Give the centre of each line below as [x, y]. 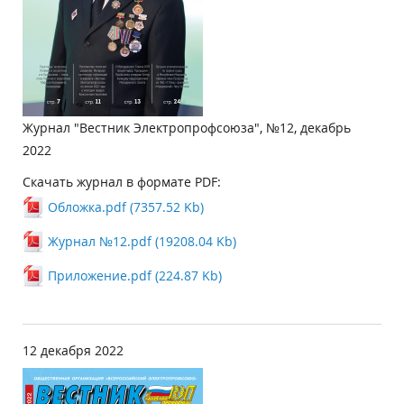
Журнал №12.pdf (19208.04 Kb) [142, 241]
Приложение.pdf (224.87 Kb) [135, 275]
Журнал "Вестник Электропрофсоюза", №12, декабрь [187, 128]
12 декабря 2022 [73, 350]
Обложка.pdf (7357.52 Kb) [126, 207]
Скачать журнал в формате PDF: [122, 182]
